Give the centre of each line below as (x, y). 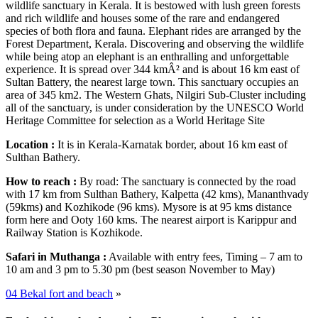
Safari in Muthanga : (56, 256)
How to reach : (41, 181)
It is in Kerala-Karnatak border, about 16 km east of (171, 144)
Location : (30, 144)
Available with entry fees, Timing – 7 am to (204, 256)
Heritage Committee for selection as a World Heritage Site (135, 120)
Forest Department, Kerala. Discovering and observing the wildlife (155, 43)
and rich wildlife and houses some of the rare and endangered (143, 18)
